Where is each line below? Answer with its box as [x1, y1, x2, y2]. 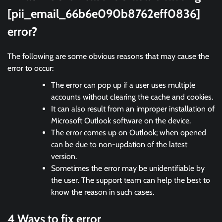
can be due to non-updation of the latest [51, 140, 187, 150]
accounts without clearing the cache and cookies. [51, 92, 213, 102]
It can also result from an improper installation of [51, 104, 215, 114]
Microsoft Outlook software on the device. [51, 116, 191, 126]
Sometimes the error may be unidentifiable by [51, 164, 205, 173]
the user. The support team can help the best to [51, 175, 210, 185]
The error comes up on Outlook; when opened [51, 128, 206, 138]
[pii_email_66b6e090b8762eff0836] [7, 6, 200, 21]
